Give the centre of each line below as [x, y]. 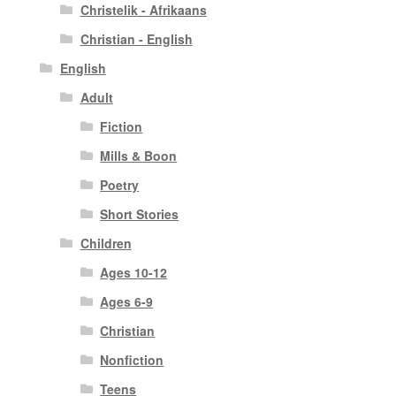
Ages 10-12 [134, 273]
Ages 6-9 [127, 302]
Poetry [120, 185]
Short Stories [140, 214]
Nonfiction [132, 360]
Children [106, 244]
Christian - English [136, 39]
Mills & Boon [139, 156]
